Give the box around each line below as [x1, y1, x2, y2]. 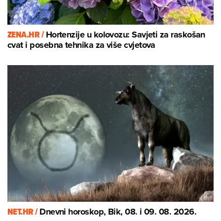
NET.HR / [7, 205, 40, 219]
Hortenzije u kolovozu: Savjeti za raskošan [45, 28, 205, 41]
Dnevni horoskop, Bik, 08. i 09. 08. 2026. [39, 205, 197, 219]
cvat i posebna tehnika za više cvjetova [7, 38, 155, 52]
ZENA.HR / [7, 28, 46, 41]
